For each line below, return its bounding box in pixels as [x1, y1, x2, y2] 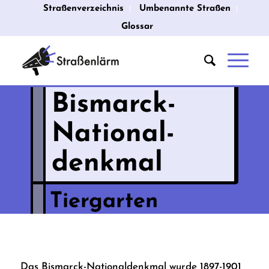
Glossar [121, 22, 154, 31]
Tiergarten [49, 191, 158, 213]
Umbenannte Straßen [139, 4, 231, 13]
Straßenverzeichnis [43, 4, 124, 13]
